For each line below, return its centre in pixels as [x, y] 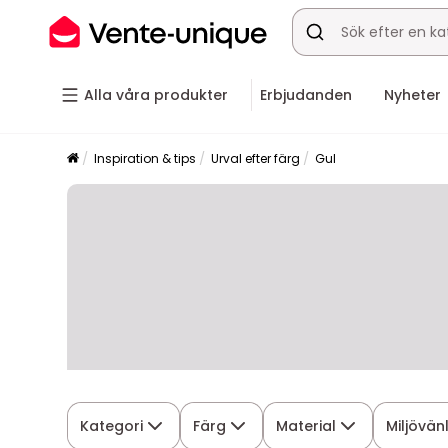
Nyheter [412, 95]
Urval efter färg [256, 158]
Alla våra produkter [156, 95]
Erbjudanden [306, 95]
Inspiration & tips [145, 158]
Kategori [112, 425]
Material [306, 425]
